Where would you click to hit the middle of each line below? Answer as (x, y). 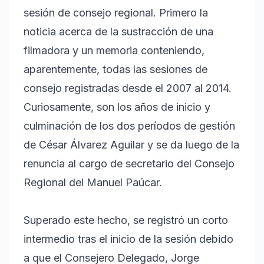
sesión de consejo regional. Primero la (116, 12)
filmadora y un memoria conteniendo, (114, 50)
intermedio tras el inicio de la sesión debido (128, 239)
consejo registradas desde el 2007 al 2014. (128, 88)
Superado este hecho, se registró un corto (126, 220)
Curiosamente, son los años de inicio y (117, 107)
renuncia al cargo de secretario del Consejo (129, 163)
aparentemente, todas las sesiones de (115, 69)
